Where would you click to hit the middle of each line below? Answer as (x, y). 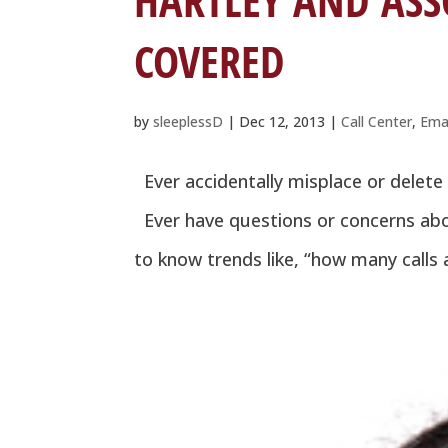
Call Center (377, 122)
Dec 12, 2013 (282, 122)
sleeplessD (188, 122)
